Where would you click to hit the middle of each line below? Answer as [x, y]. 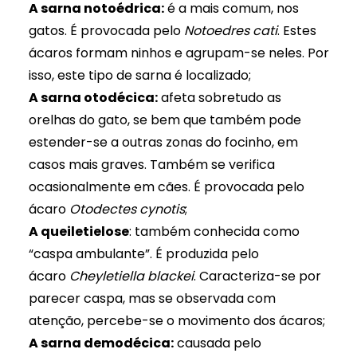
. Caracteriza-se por [257, 276]
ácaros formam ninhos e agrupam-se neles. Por [178, 53]
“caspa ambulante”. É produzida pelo [143, 254]
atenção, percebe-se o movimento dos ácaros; [177, 321]
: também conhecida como [214, 231]
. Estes [296, 31]
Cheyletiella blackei [131, 276]
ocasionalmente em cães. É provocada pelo [166, 187]
